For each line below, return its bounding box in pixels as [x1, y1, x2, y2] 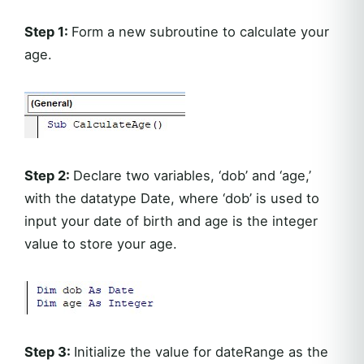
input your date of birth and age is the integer [24, 213, 318, 230]
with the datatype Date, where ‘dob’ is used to [24, 190, 319, 207]
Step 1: [24, 24, 71, 41]
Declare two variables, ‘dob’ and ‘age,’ [73, 167, 311, 184]
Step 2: [24, 167, 73, 184]
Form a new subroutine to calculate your [71, 24, 329, 41]
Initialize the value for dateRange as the [74, 344, 328, 361]
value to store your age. [24, 236, 177, 253]
